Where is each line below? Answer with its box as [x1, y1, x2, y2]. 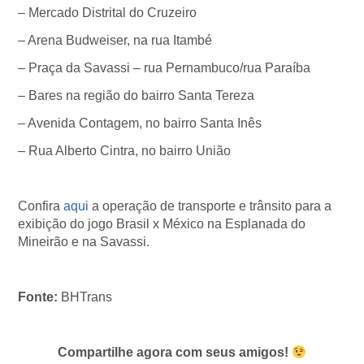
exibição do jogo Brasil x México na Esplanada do [18, 217, 305, 231]
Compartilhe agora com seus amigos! [57, 345, 292, 359]
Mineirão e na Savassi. [18, 235, 149, 249]
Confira [18, 199, 63, 213]
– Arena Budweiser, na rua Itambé [18, 33, 212, 47]
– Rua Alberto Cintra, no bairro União [18, 144, 231, 158]
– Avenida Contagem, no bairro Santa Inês [18, 116, 262, 130]
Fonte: [18, 290, 58, 304]
